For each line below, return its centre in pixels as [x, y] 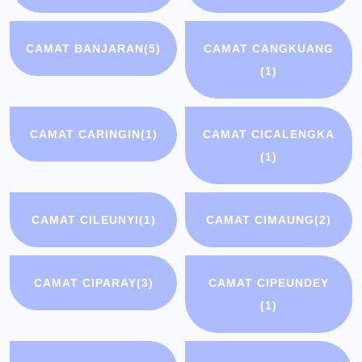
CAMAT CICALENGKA [268, 135]
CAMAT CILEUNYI [85, 220]
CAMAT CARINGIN [85, 135]
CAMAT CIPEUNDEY [268, 283]
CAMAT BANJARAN [85, 49]
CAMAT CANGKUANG [268, 49]
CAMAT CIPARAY [85, 283]
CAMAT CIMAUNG [260, 220]
